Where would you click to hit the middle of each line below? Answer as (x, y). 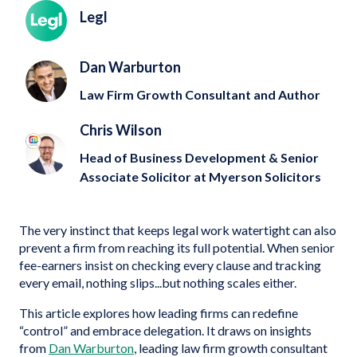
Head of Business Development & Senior (199, 157)
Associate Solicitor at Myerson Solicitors (200, 177)
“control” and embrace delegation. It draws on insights (165, 330)
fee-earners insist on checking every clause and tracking (170, 265)
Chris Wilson (121, 130)
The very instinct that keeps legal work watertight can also (178, 230)
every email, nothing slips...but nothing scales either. (158, 282)
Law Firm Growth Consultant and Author (200, 94)
